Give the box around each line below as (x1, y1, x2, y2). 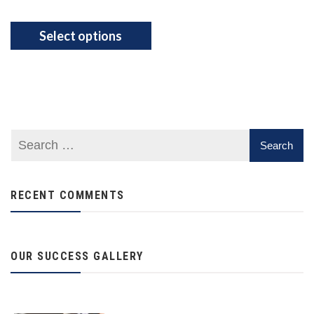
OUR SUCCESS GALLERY (11, 250, 144, 264)
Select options (39, 28, 123, 44)
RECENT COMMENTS (11, 189, 125, 203)
